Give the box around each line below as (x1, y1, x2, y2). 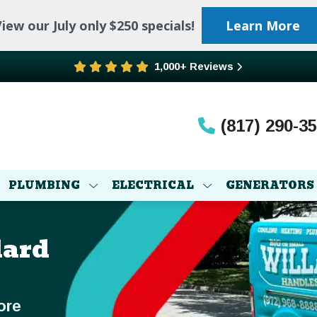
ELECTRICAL (112, 178, 194, 194)
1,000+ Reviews (154, 60, 234, 72)
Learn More (225, 17, 300, 34)
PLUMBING (8, 178, 80, 194)
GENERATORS (226, 178, 314, 194)
